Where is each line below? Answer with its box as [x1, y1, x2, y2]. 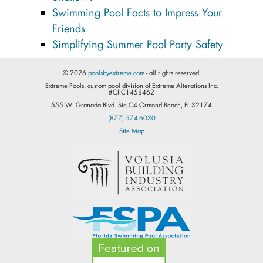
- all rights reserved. [144, 68, 201, 77]
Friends [52, 21, 85, 35]
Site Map [119, 126, 144, 135]
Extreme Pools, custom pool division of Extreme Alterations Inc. [45, 81, 218, 90]
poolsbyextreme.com [87, 68, 144, 77]
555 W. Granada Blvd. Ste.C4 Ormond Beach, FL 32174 [51, 100, 212, 109]
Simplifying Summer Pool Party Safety [52, 36, 223, 51]
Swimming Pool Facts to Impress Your [52, 5, 222, 19]
